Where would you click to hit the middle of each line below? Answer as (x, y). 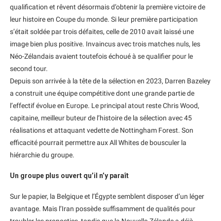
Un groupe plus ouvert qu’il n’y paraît (69, 176)
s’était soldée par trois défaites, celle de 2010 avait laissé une (102, 32)
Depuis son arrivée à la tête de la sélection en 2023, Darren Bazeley (110, 81)
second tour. (29, 69)
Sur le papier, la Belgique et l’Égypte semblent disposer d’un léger (107, 197)
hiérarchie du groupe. (42, 155)
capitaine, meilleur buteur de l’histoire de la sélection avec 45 (101, 118)
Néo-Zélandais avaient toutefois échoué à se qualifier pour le (101, 56)
